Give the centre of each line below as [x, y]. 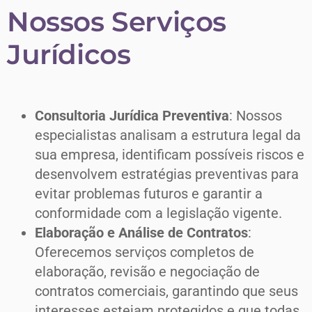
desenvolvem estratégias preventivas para [167, 174]
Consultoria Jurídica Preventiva [132, 116]
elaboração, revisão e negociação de [147, 272]
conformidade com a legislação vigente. [158, 213]
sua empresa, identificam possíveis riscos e [170, 155]
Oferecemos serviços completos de [145, 252]
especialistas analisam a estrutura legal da [168, 135]
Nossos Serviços [117, 22]
